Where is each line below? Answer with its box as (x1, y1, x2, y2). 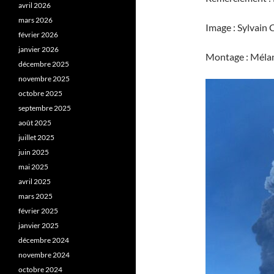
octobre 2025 (18, 89, 62, 98)
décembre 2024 (18, 235, 69, 245)
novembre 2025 (18, 74, 70, 83)
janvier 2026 (18, 45, 59, 54)
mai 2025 (18, 162, 48, 171)
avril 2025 (18, 177, 51, 186)
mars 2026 (18, 15, 53, 24)
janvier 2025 (18, 221, 59, 230)
